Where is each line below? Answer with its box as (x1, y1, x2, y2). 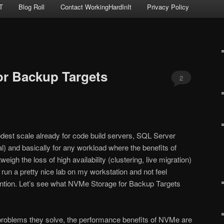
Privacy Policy (147, 2, 189, 12)
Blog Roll (18, 2, 45, 12)
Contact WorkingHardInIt (60, 2, 131, 12)
